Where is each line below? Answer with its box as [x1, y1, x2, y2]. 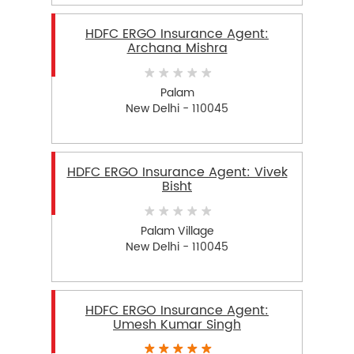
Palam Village [140, 221, 214, 240]
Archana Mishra [126, 38, 228, 59]
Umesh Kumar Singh [113, 314, 241, 336]
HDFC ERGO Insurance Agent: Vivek [66, 162, 288, 183]
